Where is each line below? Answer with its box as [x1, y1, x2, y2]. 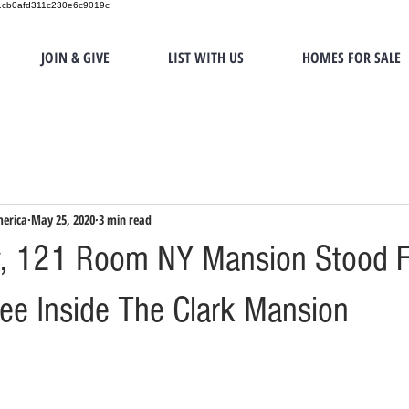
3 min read [99, 210, 152, 228]
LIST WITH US [168, 47, 244, 68]
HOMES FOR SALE [301, 47, 401, 68]
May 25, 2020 [31, 210, 95, 228]
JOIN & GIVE [41, 47, 110, 68]
